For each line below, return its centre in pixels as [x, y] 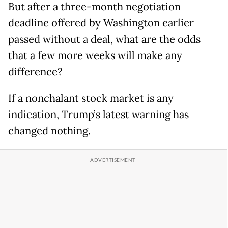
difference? [35, 72]
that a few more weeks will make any [95, 56]
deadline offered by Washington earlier [101, 23]
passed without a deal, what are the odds [104, 39]
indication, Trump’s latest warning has [98, 115]
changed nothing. [49, 131]
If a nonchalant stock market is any [91, 98]
